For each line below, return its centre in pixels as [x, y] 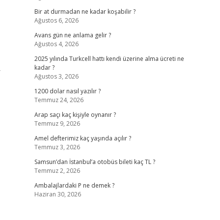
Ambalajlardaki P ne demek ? [74, 185]
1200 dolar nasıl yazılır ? [67, 91]
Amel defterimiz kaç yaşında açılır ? [82, 138]
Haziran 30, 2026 [57, 194]
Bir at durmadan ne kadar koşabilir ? [85, 12]
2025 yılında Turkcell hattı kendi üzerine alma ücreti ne [109, 59]
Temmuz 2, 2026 [57, 171]
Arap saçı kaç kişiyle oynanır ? [75, 115]
